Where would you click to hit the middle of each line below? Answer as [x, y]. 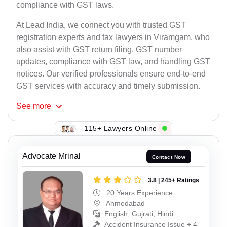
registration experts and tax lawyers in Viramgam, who [113, 37]
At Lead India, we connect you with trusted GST [101, 25]
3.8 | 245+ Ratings [174, 180]
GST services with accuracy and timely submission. [108, 86]
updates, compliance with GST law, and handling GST [113, 62]
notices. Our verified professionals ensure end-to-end [111, 74]
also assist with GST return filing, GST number [99, 50]
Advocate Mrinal [51, 156]
